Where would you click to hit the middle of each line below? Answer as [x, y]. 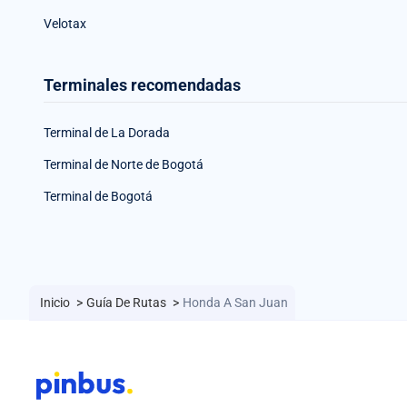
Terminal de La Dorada [107, 133]
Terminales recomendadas [142, 85]
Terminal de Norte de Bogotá [124, 164]
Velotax [65, 24]
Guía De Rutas [128, 303]
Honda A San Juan [235, 303]
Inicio [56, 303]
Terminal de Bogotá [98, 196]
